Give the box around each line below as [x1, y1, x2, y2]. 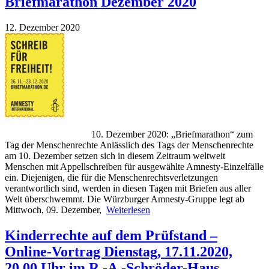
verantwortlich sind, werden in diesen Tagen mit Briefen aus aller [5, 183, 251, 193]
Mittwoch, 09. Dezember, [5, 204, 106, 215]
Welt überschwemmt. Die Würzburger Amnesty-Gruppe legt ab [5, 193, 244, 204]
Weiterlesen [106, 204, 150, 215]
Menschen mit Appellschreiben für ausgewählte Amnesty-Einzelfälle [5, 161, 264, 172]
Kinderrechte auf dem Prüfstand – [5, 227, 217, 243]
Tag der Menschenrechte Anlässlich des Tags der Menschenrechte [5, 139, 253, 150]
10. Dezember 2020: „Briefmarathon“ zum [5, 128, 253, 139]
